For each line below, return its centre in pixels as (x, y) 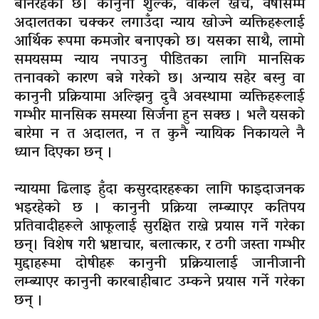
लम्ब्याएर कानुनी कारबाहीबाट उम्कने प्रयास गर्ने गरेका (159, 283)
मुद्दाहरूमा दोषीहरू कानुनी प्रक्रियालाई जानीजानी (159, 265)
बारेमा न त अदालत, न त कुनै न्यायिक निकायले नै (159, 135)
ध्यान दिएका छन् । (64, 153)
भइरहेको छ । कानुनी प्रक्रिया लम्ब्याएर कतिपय (159, 209)
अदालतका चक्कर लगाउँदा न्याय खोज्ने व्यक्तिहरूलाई (159, 24)
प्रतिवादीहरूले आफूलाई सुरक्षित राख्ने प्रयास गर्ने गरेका (159, 228)
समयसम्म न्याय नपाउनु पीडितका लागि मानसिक (159, 61)
